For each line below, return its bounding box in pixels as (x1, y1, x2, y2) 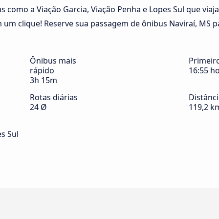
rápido (30, 65, 54, 76)
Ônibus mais (30, 55, 76, 66)
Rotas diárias (30, 92, 78, 103)
